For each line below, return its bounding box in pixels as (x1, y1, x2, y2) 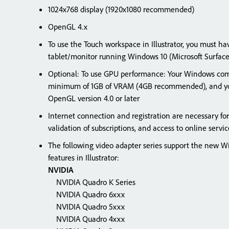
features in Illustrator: (48, 152, 119, 163)
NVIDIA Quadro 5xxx (48, 201, 125, 212)
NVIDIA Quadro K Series (48, 177, 135, 187)
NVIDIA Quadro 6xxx (48, 189, 125, 199)
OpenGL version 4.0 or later (48, 93, 140, 103)
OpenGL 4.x (48, 21, 87, 32)
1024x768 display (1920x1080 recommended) (48, 4, 194, 14)
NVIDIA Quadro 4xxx (48, 214, 125, 224)
